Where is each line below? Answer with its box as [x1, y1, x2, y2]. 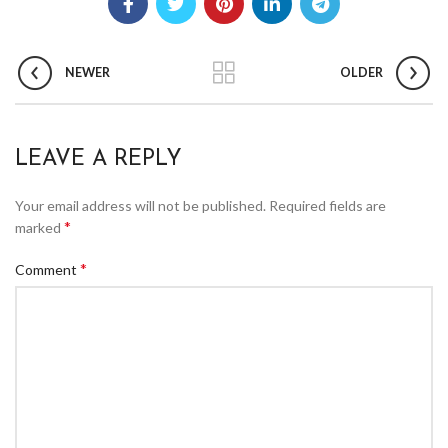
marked [15, 219, 64, 237]
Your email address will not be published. [15, 197, 266, 215]
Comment [15, 261, 80, 279]
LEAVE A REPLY [15, 148, 182, 172]
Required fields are [269, 197, 386, 215]
